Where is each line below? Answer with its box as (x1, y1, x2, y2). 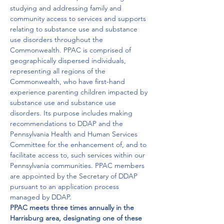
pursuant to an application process (10, 182, 121, 191)
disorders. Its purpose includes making (10, 108, 134, 117)
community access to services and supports (10, 14, 148, 23)
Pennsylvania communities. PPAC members (10, 161, 146, 170)
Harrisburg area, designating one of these (10, 213, 144, 222)
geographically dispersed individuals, (10, 56, 128, 65)
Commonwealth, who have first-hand (10, 77, 127, 86)
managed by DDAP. (10, 192, 71, 201)
